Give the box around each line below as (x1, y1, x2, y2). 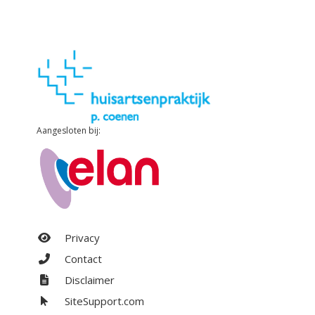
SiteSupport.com (62, 294, 144, 309)
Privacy (62, 231, 100, 245)
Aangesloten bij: (37, 124, 101, 137)
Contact (62, 252, 102, 266)
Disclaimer (62, 273, 115, 288)
